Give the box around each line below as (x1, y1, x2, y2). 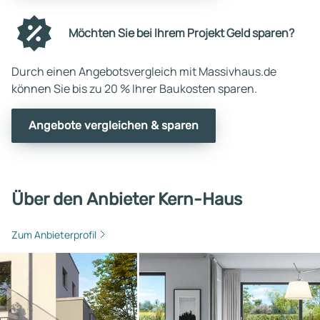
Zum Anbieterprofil (11, 227, 96, 241)
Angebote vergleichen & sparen (29, 118, 199, 132)
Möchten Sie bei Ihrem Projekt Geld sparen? (69, 25, 294, 41)
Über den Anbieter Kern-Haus (11, 189, 242, 209)
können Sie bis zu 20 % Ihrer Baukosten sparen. (11, 80, 257, 96)
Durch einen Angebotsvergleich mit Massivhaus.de (11, 63, 276, 79)
